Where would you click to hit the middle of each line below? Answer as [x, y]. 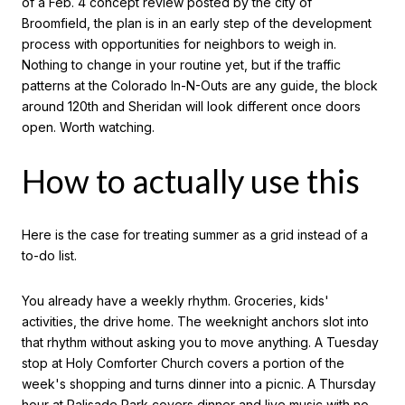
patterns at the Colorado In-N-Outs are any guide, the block [200, 85]
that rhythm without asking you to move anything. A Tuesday [200, 342]
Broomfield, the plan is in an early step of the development [197, 23]
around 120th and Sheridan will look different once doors [191, 106]
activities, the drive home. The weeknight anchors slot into [195, 321]
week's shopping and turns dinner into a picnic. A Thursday [199, 383]
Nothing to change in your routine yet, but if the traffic [181, 64]
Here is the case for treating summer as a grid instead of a [195, 235]
